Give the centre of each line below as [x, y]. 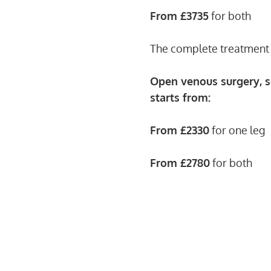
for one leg [237, 130]
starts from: [180, 97]
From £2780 [180, 163]
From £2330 [180, 130]
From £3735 [179, 16]
